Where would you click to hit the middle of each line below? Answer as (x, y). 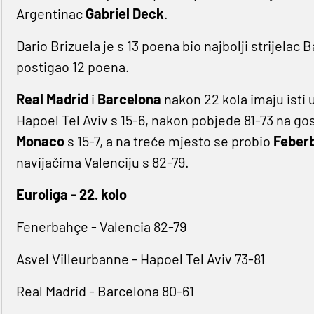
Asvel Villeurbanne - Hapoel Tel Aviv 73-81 (140, 259)
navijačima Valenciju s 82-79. (102, 162)
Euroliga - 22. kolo (71, 194)
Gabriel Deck (123, 14)
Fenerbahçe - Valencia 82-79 (101, 227)
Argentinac (49, 14)
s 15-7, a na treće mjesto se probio (167, 141)
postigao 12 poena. (73, 67)
